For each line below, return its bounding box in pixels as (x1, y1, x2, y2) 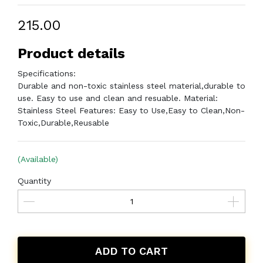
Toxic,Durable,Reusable (18, 118, 109, 127)
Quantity (18, 176, 51, 186)
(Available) (18, 154, 58, 164)
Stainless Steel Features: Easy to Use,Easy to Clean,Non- (18, 106, 245, 115)
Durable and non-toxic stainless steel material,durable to (18, 81, 245, 90)
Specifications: (18, 69, 76, 78)
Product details (18, 45, 125, 62)
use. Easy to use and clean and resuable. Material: (18, 93, 218, 103)
